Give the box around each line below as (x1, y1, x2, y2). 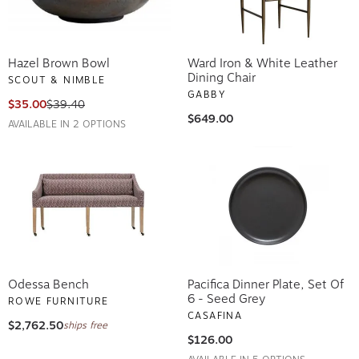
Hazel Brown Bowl (8, 53, 110, 68)
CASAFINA (188, 307, 243, 319)
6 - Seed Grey (188, 288, 265, 304)
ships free (63, 317, 107, 329)
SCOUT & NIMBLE (8, 71, 106, 83)
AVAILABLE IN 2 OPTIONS (8, 115, 126, 127)
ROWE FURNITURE (8, 292, 109, 305)
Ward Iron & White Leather (188, 53, 337, 68)
